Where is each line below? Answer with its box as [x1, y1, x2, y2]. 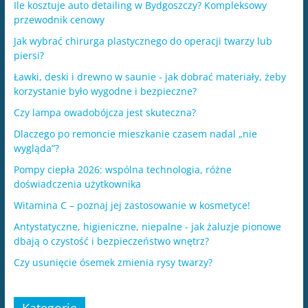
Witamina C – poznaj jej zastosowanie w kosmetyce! [13, 198, 250, 212]
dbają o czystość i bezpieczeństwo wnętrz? [13, 234, 209, 247]
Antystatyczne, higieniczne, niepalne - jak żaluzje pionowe [13, 219, 281, 233]
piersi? [13, 48, 44, 62]
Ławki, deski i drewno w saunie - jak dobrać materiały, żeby [13, 69, 286, 83]
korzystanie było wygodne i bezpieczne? [13, 84, 197, 98]
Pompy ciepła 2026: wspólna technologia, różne [13, 162, 232, 176]
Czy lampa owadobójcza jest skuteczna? [13, 105, 196, 119]
